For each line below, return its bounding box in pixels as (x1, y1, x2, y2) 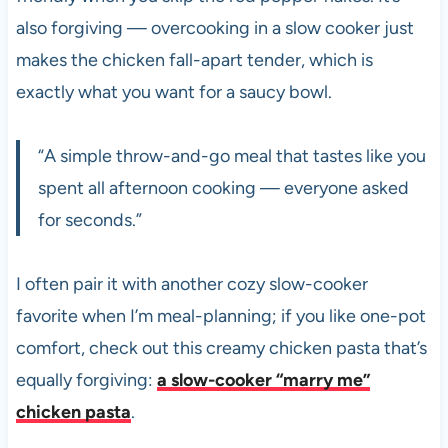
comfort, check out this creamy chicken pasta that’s (15, 336, 427, 359)
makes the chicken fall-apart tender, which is (15, 48, 373, 71)
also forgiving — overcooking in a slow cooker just (15, 16, 414, 39)
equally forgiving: (15, 368, 157, 391)
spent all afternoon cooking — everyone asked (37, 176, 409, 199)
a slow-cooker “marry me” (156, 368, 370, 391)
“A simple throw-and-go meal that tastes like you (37, 144, 426, 167)
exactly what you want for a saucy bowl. (15, 80, 332, 103)
